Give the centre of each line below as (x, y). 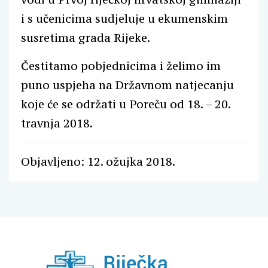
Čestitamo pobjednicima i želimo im (121, 66)
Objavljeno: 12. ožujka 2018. (98, 162)
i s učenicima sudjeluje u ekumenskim (124, 19)
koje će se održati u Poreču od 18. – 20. (126, 104)
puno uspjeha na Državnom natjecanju (127, 85)
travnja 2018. (57, 123)
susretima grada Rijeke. (86, 38)
